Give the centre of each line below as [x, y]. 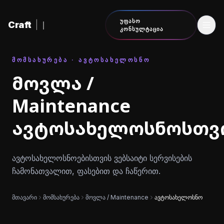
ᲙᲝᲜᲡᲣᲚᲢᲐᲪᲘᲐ [142, 29]
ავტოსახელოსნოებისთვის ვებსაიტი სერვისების [102, 158]
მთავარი [24, 197]
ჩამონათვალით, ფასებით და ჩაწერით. [86, 171]
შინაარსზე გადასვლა [50, 16]
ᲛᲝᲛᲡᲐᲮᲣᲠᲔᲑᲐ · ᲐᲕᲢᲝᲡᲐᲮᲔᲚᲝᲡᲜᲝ [81, 60]
